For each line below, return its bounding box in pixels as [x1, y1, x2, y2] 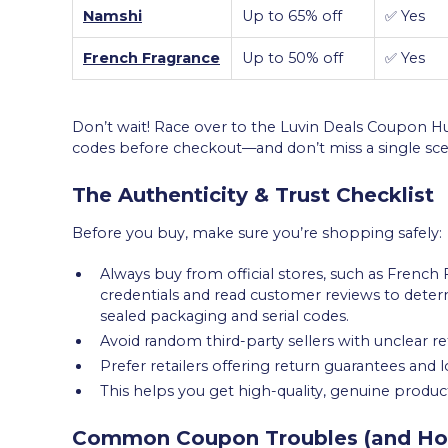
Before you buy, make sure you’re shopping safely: [72, 223, 442, 242]
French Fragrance [83, 48, 220, 67]
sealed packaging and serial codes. [100, 306, 349, 325]
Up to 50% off [242, 48, 343, 67]
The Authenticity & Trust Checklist [72, 182, 434, 207]
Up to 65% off [242, 6, 342, 25]
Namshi [83, 6, 142, 25]
